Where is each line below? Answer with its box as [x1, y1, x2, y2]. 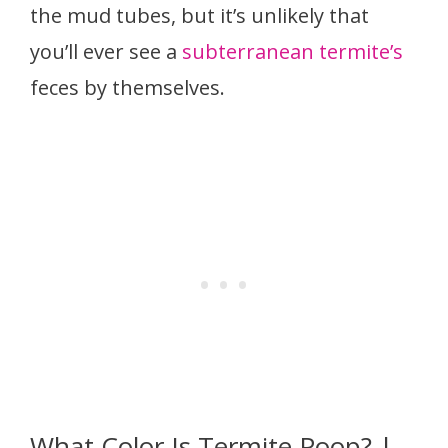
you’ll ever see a [30, 37, 182, 65]
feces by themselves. [30, 73, 230, 101]
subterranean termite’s [182, 37, 403, 65]
